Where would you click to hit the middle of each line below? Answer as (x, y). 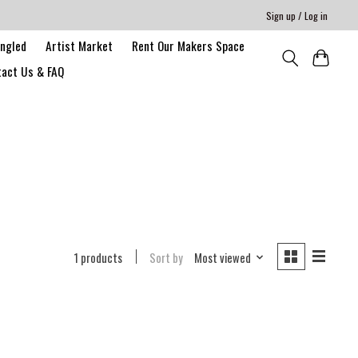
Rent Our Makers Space (188, 45)
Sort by (167, 257)
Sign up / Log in (297, 15)
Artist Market (79, 45)
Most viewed (222, 257)
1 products (99, 257)
